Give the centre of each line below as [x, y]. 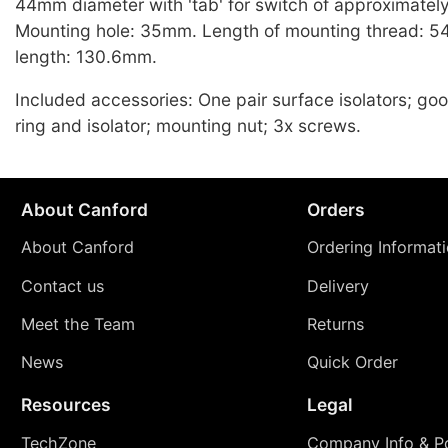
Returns [335, 323]
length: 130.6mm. [86, 56]
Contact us [62, 285]
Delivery [337, 285]
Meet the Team [77, 323]
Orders [335, 209]
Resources [65, 404]
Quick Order [352, 361]
